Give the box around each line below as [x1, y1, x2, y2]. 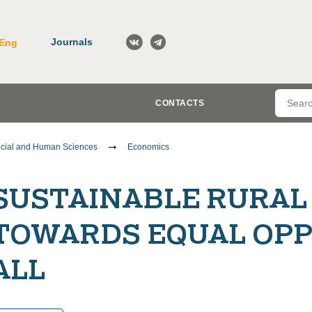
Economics [127, 142, 169, 152]
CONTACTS [155, 98, 204, 108]
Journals [51, 36, 93, 47]
